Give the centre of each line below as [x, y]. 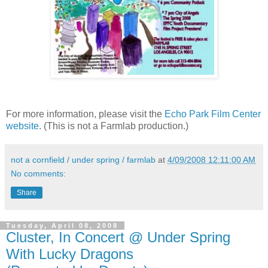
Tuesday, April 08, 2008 [62, 225]
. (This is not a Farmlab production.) [114, 126]
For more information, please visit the [85, 114]
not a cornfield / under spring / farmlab [83, 159]
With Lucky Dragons [70, 254]
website [22, 126]
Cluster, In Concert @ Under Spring [118, 237]
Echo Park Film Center [213, 114]
